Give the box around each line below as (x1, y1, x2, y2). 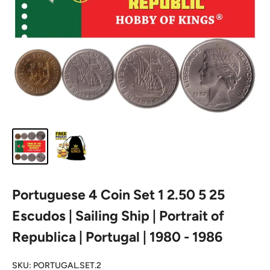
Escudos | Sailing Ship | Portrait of (12, 207, 224, 224)
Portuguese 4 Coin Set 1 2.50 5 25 (12, 186, 225, 203)
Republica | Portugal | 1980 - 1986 (12, 228, 222, 245)
